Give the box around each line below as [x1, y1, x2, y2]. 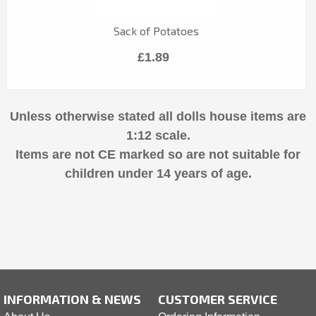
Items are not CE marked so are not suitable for [16, 147, 300, 162]
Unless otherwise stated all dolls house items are [10, 109, 306, 123]
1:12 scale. [126, 128, 190, 142]
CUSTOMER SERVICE [158, 291, 277, 307]
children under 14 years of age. [64, 166, 252, 181]
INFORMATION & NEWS [4, 291, 141, 307]
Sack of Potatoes [114, 23, 200, 37]
